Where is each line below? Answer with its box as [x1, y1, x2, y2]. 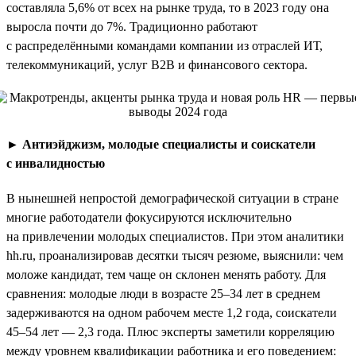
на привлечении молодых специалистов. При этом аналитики [6, 229, 344, 243]
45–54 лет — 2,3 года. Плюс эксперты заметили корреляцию [6, 324, 335, 339]
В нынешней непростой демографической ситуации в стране [6, 191, 339, 205]
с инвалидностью [6, 156, 105, 170]
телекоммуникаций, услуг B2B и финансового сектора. [6, 57, 308, 72]
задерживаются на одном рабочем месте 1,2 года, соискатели [6, 305, 337, 319]
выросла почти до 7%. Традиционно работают [6, 19, 257, 33]
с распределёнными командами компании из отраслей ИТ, [6, 38, 323, 52]
